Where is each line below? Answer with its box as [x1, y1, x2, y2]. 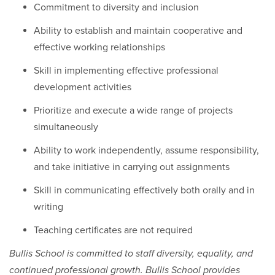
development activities [34, 81, 131, 93]
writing [34, 201, 63, 213]
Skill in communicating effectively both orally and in [34, 184, 255, 196]
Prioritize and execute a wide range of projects [34, 104, 233, 117]
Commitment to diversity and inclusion [34, 1, 199, 14]
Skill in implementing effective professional [34, 64, 219, 77]
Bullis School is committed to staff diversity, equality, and [9, 247, 253, 260]
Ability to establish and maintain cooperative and [34, 25, 242, 37]
